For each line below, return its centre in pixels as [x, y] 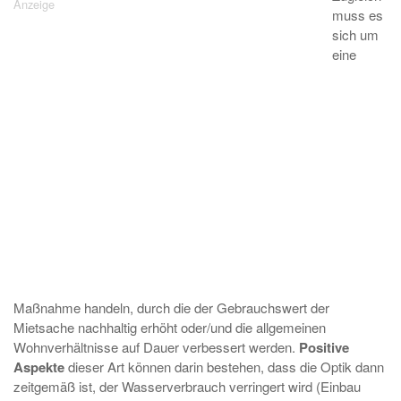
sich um [355, 34]
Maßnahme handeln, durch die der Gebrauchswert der [171, 307]
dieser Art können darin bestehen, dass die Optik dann [224, 367]
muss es [358, 15]
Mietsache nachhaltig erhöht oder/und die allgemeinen [170, 327]
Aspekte [39, 367]
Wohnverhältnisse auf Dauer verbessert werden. [156, 347]
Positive [324, 347]
